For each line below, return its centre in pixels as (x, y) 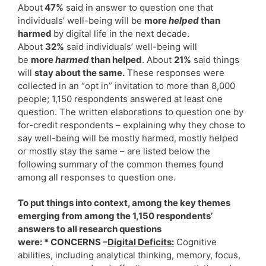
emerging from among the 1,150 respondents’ (115, 216)
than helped (115, 59)
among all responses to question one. (97, 177)
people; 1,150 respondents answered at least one (120, 99)
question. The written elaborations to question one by (131, 112)
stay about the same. (80, 72)
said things (215, 59)
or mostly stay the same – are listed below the (114, 151)
